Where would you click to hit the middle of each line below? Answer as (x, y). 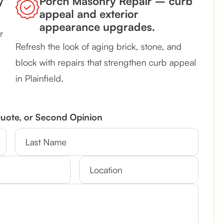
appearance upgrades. (97, 27)
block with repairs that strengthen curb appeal (106, 62)
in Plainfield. (40, 78)
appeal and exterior (89, 14)
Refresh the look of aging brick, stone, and (99, 47)
